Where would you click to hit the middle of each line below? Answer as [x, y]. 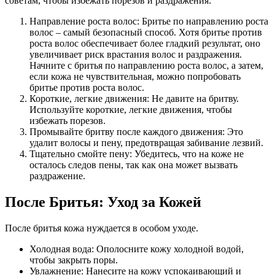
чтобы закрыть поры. [74, 260]
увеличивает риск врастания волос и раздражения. [136, 55]
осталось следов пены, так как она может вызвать [134, 165]
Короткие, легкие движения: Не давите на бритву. [134, 99]
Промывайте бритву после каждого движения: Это [136, 132]
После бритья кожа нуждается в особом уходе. [102, 228]
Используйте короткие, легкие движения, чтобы [131, 110]
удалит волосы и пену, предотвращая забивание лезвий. [146, 143]
